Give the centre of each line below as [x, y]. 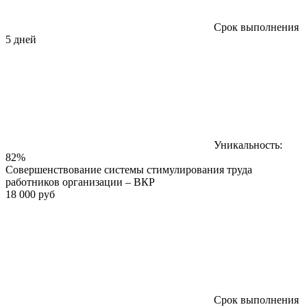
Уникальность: [248, 145]
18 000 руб [30, 194]
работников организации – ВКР [80, 182]
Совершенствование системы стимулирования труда [129, 169]
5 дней [21, 39]
